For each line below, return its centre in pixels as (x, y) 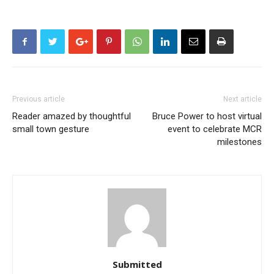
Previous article (39, 99)
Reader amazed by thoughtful (72, 116)
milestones (239, 142)
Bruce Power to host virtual (207, 116)
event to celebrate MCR (215, 129)
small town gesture (51, 129)
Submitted (137, 264)
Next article (243, 99)
